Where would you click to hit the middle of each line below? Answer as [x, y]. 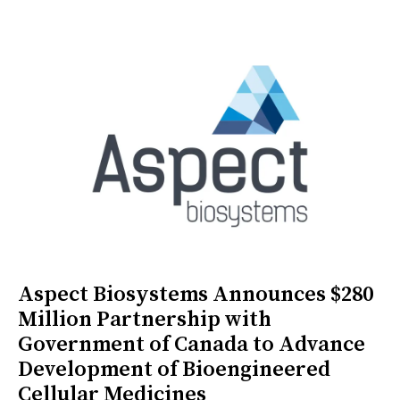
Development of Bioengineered [174, 369]
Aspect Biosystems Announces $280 [196, 294]
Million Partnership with [145, 319]
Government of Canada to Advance [192, 344]
